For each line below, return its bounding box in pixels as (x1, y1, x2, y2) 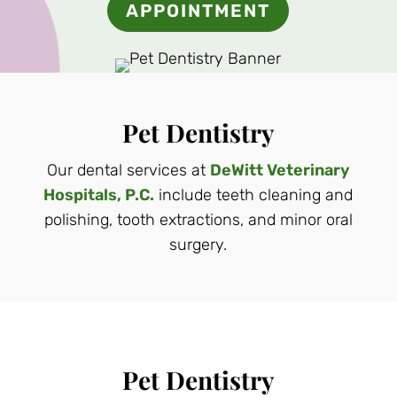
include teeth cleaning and (154, 185, 354, 205)
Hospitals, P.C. (43, 185, 155, 205)
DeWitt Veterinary (209, 160, 350, 180)
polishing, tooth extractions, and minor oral (43, 210, 353, 230)
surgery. (169, 235, 228, 254)
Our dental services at (46, 160, 210, 180)
